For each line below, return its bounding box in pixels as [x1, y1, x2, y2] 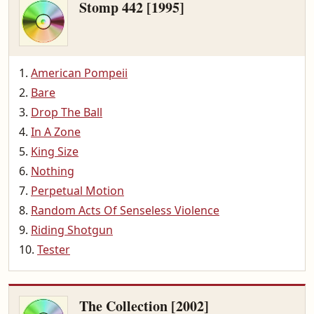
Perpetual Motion [31, 183, 124, 198]
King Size [31, 144, 78, 159]
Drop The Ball [31, 104, 102, 120]
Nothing [31, 163, 74, 179]
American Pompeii [31, 65, 128, 81]
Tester [37, 242, 70, 257]
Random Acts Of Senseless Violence [31, 203, 219, 218]
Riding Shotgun [31, 222, 113, 238]
